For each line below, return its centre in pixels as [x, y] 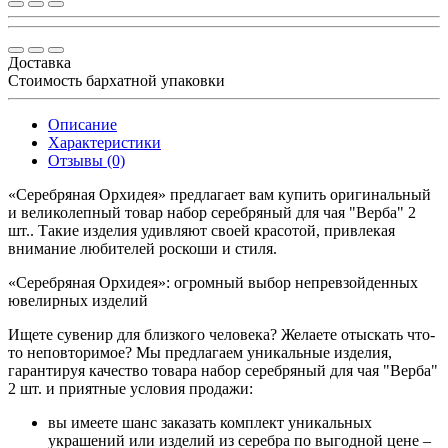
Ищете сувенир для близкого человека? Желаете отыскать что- [221, 334]
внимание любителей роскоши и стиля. [142, 248]
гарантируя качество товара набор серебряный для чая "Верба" [223, 370]
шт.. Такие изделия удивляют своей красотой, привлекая [201, 230]
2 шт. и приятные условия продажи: [130, 388]
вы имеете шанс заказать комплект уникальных [210, 422]
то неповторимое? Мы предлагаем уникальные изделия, [200, 352]
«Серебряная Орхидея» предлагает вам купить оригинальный [219, 194]
